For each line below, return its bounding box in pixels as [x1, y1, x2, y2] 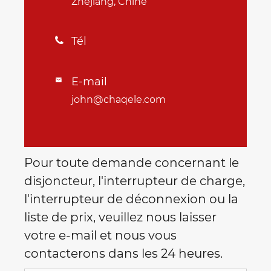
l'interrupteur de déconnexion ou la [24, 192, 238, 207]
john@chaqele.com [71, 93, 166, 105]
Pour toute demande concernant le [24, 155, 239, 171]
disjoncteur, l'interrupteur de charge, [24, 174, 245, 189]
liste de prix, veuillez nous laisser [24, 210, 217, 225]
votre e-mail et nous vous [24, 228, 177, 243]
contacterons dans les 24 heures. [24, 246, 223, 261]
